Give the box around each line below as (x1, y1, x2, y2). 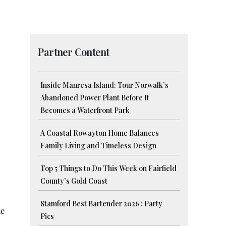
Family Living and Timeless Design (40, 141, 157, 151)
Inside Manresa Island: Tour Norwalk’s (40, 80, 169, 90)
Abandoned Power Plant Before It (40, 93, 150, 103)
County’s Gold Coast (40, 176, 108, 186)
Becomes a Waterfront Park (40, 105, 130, 116)
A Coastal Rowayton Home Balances (40, 128, 159, 138)
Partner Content (38, 45, 109, 59)
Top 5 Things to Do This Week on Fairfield (40, 163, 177, 174)
